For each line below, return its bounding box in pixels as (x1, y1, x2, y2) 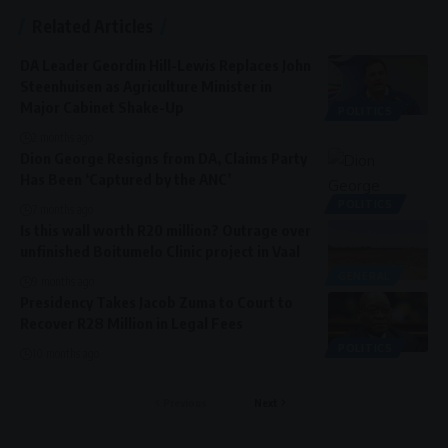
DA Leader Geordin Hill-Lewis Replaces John (20, 55, 311, 74)
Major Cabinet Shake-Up (20, 97, 184, 116)
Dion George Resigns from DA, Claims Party (20, 148, 307, 167)
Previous (162, 396, 207, 410)
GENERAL (338, 269, 390, 282)
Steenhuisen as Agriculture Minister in (20, 76, 272, 95)
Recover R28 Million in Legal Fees (20, 313, 243, 332)
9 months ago (32, 273, 94, 289)
